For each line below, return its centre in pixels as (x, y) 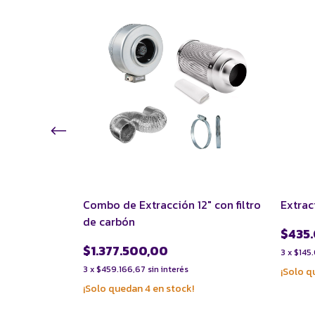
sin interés (168, 269)
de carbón (109, 221)
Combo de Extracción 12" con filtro (172, 205)
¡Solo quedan (114, 289)
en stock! (172, 289)
